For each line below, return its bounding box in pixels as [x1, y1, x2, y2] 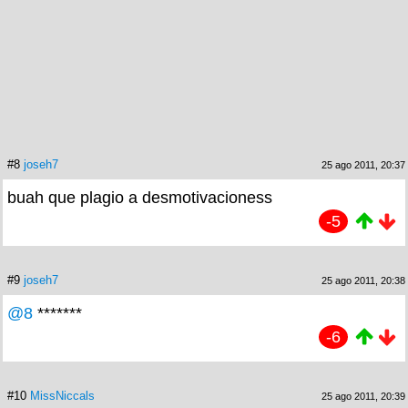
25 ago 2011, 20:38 [321, 274, 405, 286]
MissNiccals [30, 388, 95, 403]
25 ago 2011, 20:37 [321, 158, 405, 170]
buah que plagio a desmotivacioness [7, 188, 272, 207]
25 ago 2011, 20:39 [321, 390, 405, 402]
